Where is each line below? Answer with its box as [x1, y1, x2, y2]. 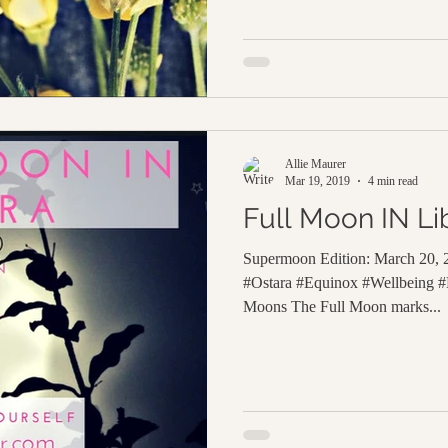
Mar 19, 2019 [285, 173, 350, 188]
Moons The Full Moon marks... [243, 297, 441, 315]
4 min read [368, 173, 418, 188]
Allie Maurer [285, 156, 346, 171]
